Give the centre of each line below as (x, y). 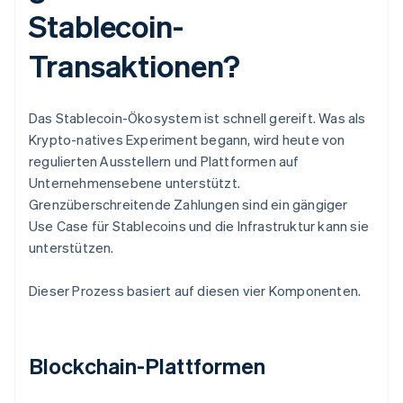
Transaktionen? (134, 66)
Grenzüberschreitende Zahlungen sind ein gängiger (188, 205)
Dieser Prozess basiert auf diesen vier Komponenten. (195, 291)
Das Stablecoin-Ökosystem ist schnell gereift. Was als (197, 118)
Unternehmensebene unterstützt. (134, 183)
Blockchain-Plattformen (148, 366)
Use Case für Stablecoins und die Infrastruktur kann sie (199, 226)
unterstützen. (72, 248)
